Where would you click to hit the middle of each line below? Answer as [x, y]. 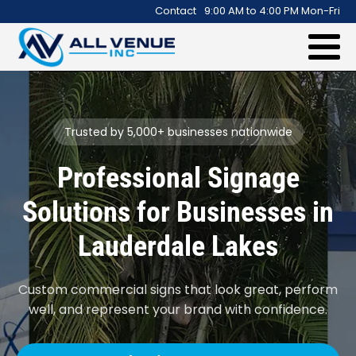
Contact [176, 11]
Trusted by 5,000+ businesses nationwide [178, 132]
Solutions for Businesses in [178, 212]
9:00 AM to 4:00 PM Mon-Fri [272, 11]
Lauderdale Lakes [178, 246]
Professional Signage [178, 178]
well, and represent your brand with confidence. [178, 310]
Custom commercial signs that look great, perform [178, 290]
